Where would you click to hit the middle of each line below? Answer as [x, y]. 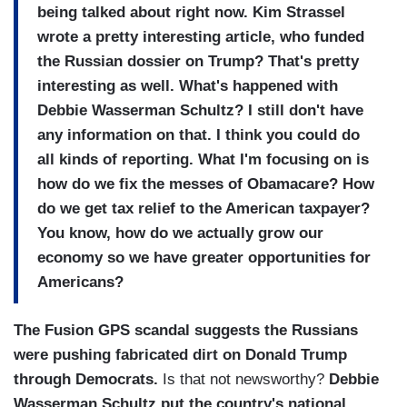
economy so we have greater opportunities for [204, 257]
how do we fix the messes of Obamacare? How [206, 184]
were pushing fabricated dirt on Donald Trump [180, 355]
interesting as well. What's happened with [188, 85]
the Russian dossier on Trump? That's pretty [198, 61]
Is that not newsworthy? [241, 380]
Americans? [80, 282]
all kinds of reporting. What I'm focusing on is [203, 159]
